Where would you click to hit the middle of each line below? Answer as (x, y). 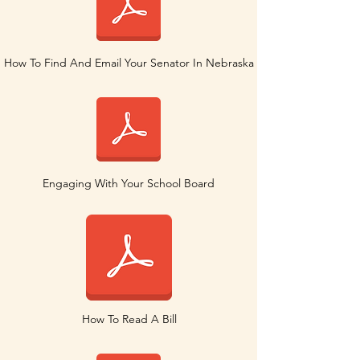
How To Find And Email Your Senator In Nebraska (129, 63)
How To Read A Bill (129, 319)
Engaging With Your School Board (129, 183)
